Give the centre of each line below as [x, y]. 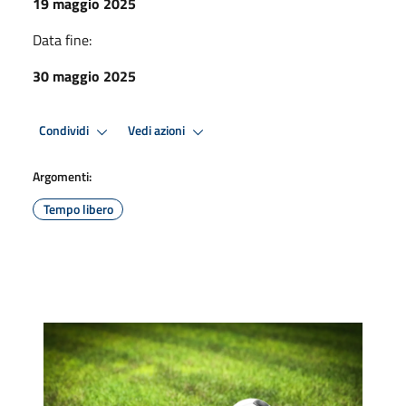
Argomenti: [62, 176]
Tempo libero [78, 208]
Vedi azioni [158, 131]
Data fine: [62, 39]
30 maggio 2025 [84, 76]
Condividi [65, 131]
